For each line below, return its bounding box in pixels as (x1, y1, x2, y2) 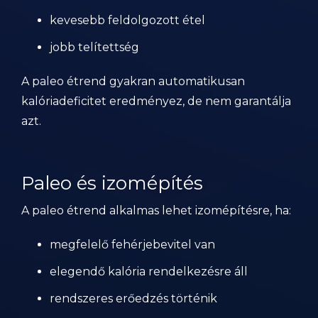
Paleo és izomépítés (21, 172, 203, 194)
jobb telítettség (50, 40, 139, 54)
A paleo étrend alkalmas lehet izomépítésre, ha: (21, 204, 291, 217)
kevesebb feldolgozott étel (50, 13, 205, 27)
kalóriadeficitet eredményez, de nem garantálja (21, 94, 291, 108)
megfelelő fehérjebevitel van (50, 238, 215, 251)
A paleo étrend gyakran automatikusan (21, 75, 245, 88)
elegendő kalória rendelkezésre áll (50, 265, 248, 278)
